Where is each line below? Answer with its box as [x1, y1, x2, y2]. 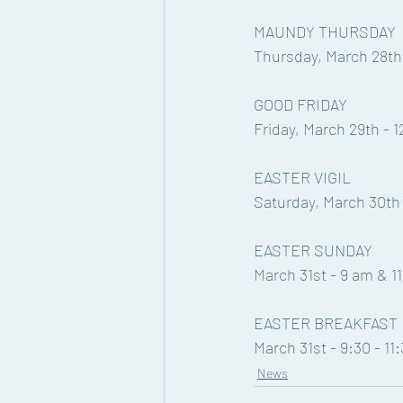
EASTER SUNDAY [254, 240, 372, 260]
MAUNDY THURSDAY [254, 22, 396, 41]
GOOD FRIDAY [254, 94, 347, 114]
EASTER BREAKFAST [254, 313, 398, 333]
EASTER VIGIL [254, 167, 351, 187]
